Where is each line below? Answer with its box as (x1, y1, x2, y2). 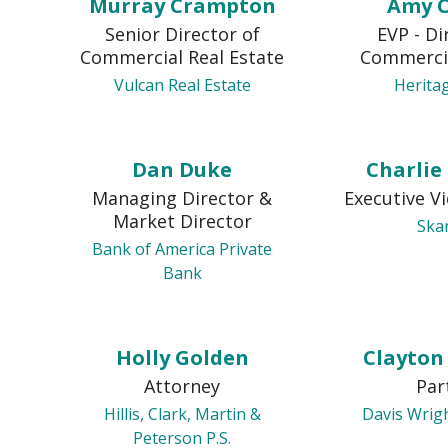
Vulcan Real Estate (113, 74, 251, 96)
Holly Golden (115, 344, 249, 371)
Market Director (112, 209, 252, 233)
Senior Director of (104, 22, 260, 46)
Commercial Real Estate (80, 45, 285, 69)
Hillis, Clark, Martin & (103, 403, 261, 425)
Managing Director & (92, 186, 273, 210)
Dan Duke (132, 156, 233, 183)
